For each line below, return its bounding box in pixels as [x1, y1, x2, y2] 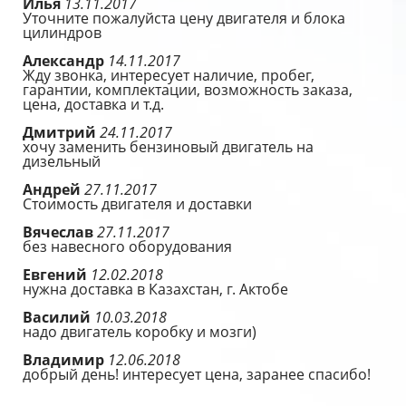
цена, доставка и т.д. [23, 94, 164, 114]
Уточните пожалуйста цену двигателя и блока [23, 8, 345, 28]
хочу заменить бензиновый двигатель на [23, 137, 314, 157]
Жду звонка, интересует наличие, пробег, [23, 65, 314, 85]
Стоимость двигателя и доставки [23, 194, 252, 214]
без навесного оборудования [23, 237, 232, 256]
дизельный [23, 151, 101, 171]
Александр [23, 51, 108, 71]
